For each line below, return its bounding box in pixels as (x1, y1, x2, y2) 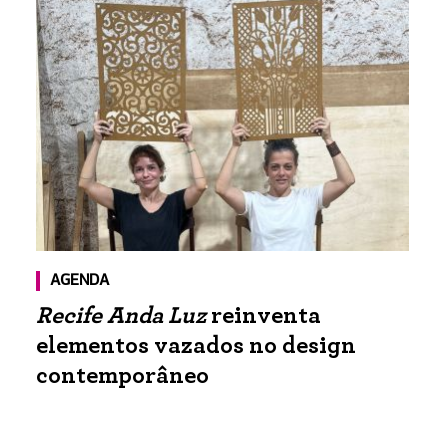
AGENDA (50, 273, 110, 290)
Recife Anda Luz (36, 304, 207, 329)
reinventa (206, 304, 322, 329)
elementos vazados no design (36, 334, 357, 359)
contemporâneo (36, 364, 210, 389)
